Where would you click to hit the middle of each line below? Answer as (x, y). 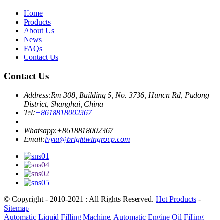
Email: (34, 139)
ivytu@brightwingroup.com (87, 139)
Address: (37, 95)
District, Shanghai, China (63, 104)
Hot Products (176, 199)
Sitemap (16, 208)
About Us (39, 30)
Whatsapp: (40, 131)
